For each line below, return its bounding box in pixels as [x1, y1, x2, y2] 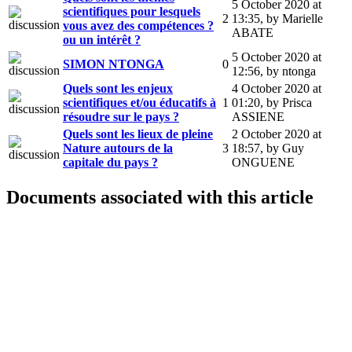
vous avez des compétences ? [63, 18, 214, 32]
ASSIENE [232, 109, 284, 123]
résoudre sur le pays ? [63, 109, 179, 123]
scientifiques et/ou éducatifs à [63, 95, 216, 109]
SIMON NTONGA [63, 57, 164, 71]
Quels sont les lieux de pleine [63, 126, 213, 141]
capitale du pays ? [63, 155, 158, 169]
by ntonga [266, 64, 316, 78]
